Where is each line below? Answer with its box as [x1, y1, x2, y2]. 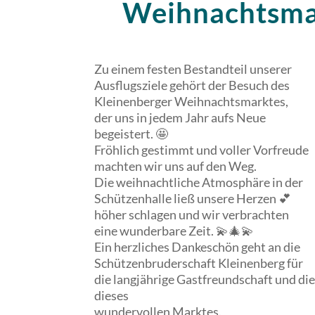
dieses [94, 288, 129, 304]
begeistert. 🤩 [94, 126, 169, 142]
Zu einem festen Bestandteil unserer [94, 61, 292, 77]
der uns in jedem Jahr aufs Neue [94, 110, 266, 126]
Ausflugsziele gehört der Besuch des [94, 77, 290, 94]
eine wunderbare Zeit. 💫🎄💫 [94, 223, 255, 239]
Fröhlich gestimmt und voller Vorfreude [94, 142, 309, 158]
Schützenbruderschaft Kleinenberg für [94, 255, 304, 271]
